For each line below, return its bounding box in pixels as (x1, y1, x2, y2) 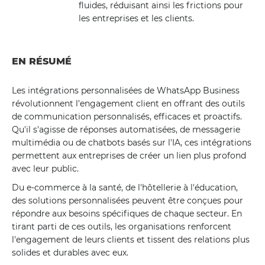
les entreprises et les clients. (78, 13, 194, 24)
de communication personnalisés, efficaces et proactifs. (12, 111, 242, 122)
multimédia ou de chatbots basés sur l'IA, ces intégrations (12, 137, 251, 148)
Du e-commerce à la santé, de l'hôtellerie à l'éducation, (12, 182, 238, 193)
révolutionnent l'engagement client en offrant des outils (12, 98, 245, 109)
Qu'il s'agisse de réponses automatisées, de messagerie (12, 124, 240, 135)
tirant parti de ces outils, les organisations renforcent (12, 221, 231, 232)
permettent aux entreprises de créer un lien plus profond (12, 150, 246, 161)
